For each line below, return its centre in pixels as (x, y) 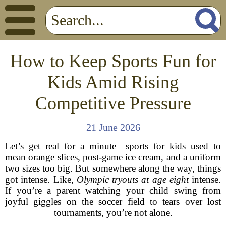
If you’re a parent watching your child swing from (113, 190)
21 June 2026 (113, 127)
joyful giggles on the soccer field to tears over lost (113, 202)
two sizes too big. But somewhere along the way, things (113, 168)
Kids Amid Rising (113, 82)
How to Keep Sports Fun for (113, 61)
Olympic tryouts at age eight (132, 179)
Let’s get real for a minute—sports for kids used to (113, 146)
